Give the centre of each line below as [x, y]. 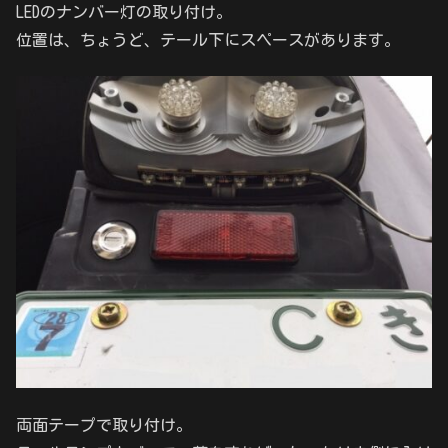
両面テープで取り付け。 [104, 424]
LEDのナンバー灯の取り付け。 [124, 11]
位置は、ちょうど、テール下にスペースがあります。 [208, 39]
